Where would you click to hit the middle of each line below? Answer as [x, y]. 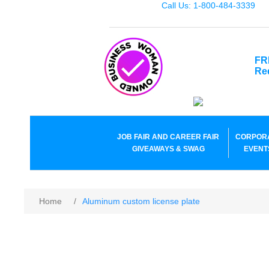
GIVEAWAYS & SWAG [168, 149]
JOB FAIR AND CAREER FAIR [168, 137]
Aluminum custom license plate [141, 201]
